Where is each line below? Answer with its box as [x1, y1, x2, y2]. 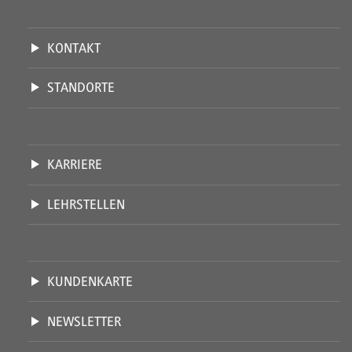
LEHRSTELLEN [46, 196, 125, 213]
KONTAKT [46, 39, 101, 56]
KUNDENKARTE [46, 273, 133, 289]
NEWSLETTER [46, 313, 121, 329]
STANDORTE [46, 79, 115, 96]
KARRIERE [46, 156, 102, 173]
